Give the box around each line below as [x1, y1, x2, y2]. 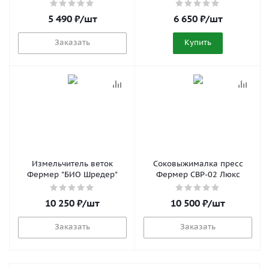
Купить [184, 37, 211, 47]
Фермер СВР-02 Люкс [156, 169, 240, 180]
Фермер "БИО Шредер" [27, 169, 118, 180]
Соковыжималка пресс [153, 159, 243, 169]
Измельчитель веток [32, 159, 113, 169]
